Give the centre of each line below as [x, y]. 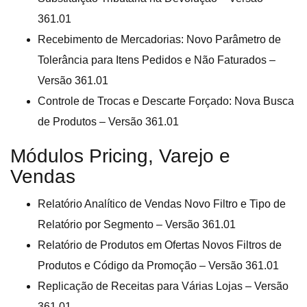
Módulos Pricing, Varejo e [120, 156]
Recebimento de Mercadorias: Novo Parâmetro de [159, 40]
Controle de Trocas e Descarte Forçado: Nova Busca [166, 101]
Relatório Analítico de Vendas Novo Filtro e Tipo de [162, 204]
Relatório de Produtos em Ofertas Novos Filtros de [160, 245]
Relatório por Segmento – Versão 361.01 [137, 225]
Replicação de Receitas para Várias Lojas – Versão [163, 286]
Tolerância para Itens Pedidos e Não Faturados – [157, 60]
